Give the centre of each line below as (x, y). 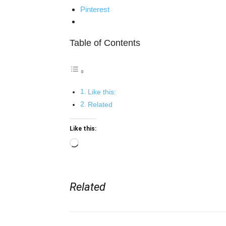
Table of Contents (105, 43)
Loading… (95, 144)
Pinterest (95, 9)
